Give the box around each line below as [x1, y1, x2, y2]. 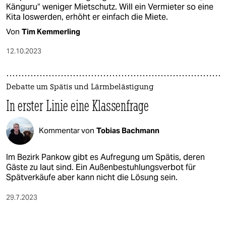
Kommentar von [39, 126, 94, 136]
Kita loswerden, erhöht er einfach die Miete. [6, 11, 168, 22]
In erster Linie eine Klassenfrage [6, 96, 149, 115]
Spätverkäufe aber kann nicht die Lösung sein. [6, 172, 178, 183]
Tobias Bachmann [96, 126, 159, 136]
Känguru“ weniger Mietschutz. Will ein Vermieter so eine [6, 1, 213, 12]
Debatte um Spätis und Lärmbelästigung [6, 83, 154, 91]
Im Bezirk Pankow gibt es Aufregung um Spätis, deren [6, 151, 205, 162]
